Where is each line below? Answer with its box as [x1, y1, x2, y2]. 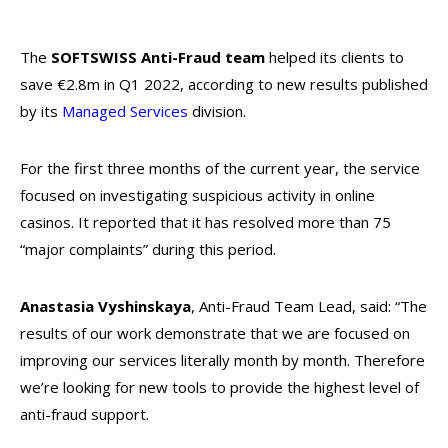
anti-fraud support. [20, 404, 153, 424]
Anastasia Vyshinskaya [20, 296, 191, 316]
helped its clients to [265, 47, 404, 67]
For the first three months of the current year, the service [20, 158, 420, 178]
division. [192, 101, 250, 121]
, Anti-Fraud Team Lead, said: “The [191, 296, 427, 316]
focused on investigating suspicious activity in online [20, 185, 375, 205]
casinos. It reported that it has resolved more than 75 [20, 212, 391, 232]
